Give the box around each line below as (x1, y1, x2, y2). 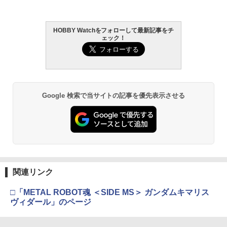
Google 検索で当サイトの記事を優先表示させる (42, 91, 185, 99)
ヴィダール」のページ (10, 198, 91, 207)
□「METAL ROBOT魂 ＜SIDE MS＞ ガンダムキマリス (10, 188, 209, 197)
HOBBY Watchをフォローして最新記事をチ (53, 26, 174, 34)
